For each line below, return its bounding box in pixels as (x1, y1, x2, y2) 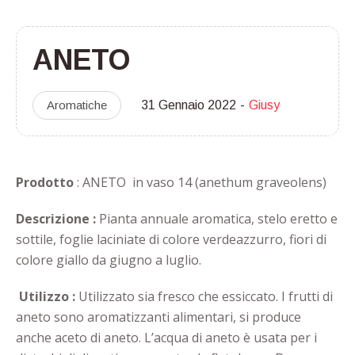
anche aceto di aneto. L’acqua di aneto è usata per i (15, 328, 317, 346)
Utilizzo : (15, 287, 78, 305)
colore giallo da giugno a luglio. (15, 250, 201, 269)
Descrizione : (15, 209, 99, 227)
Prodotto (15, 173, 74, 191)
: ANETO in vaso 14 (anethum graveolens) (73, 173, 326, 191)
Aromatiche (47, 97, 107, 112)
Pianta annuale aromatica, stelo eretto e (98, 209, 338, 227)
